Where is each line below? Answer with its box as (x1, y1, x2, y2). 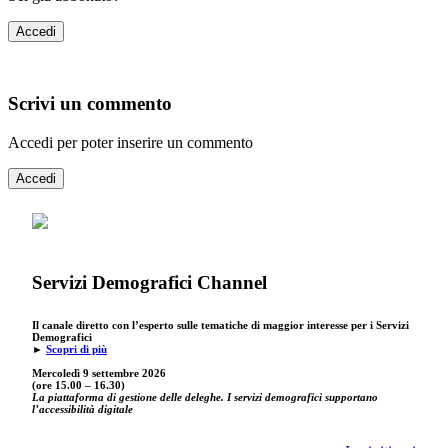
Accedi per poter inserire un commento (8, 133, 253, 151)
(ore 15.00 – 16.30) (32, 378, 125, 391)
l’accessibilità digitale (32, 402, 133, 415)
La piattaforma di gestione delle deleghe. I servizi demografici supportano (32, 390, 378, 403)
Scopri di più (46, 342, 107, 355)
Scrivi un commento (8, 93, 172, 115)
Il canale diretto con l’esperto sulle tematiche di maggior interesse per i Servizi (32, 318, 409, 331)
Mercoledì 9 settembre (32, 366, 142, 379)
